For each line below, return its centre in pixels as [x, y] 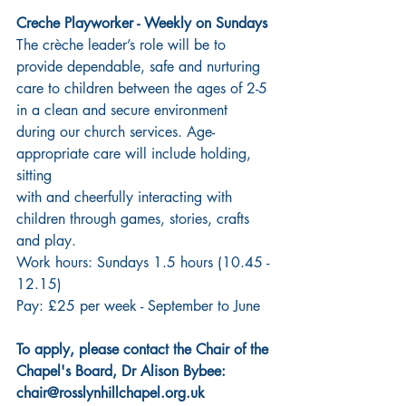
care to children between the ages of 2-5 [144, 89]
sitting [34, 176]
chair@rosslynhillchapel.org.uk [111, 393]
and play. [48, 241]
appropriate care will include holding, [136, 154]
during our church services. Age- [116, 132]
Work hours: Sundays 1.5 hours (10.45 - [145, 263]
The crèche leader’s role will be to [123, 45]
